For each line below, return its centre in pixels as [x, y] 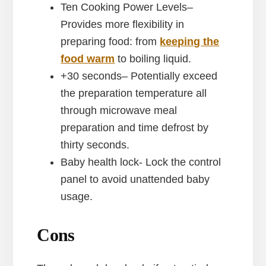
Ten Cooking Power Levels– [127, 7]
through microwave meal [119, 111]
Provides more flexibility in [123, 25]
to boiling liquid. [153, 59]
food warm [88, 59]
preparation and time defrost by [135, 128]
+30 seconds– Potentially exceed [139, 76]
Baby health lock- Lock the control [141, 162]
